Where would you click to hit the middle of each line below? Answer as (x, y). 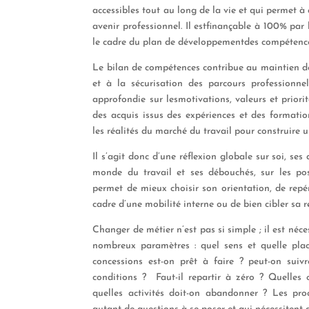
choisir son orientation (218, 188)
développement (211, 42)
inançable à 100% (251, 26)
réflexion (198, 157)
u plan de (157, 42)
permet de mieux (130, 188)
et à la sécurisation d (143, 83)
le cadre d (114, 42)
